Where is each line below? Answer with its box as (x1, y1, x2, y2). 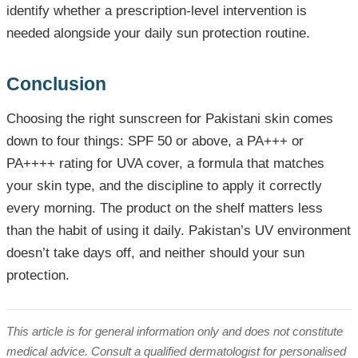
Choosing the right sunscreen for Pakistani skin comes (6, 111, 333, 127)
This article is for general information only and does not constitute (6, 324, 343, 339)
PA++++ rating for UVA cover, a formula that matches (6, 156, 324, 172)
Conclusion (6, 74, 106, 95)
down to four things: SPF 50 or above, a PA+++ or (6, 133, 304, 149)
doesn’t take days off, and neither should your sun (6, 245, 304, 261)
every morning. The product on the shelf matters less (6, 201, 323, 217)
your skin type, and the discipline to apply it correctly (6, 178, 322, 194)
